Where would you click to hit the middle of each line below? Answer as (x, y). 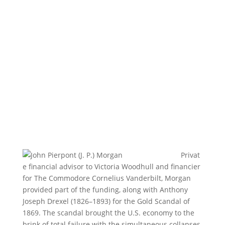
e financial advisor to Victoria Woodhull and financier (111, 166)
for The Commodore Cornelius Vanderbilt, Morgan (106, 178)
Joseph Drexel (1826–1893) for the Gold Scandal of (106, 201)
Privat (190, 155)
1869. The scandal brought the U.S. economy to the (108, 213)
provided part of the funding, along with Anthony (105, 190)
